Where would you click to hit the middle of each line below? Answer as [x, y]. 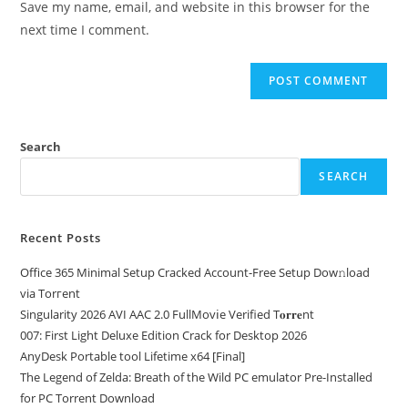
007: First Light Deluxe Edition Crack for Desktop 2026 [164, 335]
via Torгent [51, 293]
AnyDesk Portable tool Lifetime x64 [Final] [133, 356]
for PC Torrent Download [88, 398]
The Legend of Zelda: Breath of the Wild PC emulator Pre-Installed [197, 377]
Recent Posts [61, 237]
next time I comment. [85, 29]
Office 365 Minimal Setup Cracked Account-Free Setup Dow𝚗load [195, 272]
